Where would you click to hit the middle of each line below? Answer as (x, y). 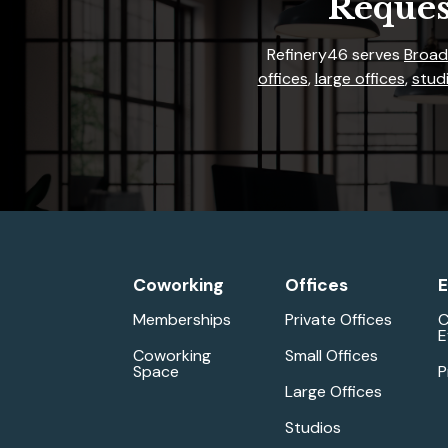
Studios (313, 427)
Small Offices (332, 355)
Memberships (181, 319)
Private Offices (339, 319)
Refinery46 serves (335, 54)
